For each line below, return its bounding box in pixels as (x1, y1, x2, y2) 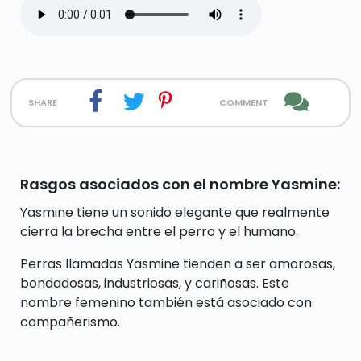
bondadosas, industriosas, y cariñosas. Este (20, 274, 289, 293)
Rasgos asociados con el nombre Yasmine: (20, 174, 340, 194)
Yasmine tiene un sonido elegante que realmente (20, 203, 330, 222)
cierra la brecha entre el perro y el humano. (20, 222, 298, 241)
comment (218, 92, 268, 110)
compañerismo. (20, 313, 120, 331)
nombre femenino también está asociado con (20, 293, 312, 312)
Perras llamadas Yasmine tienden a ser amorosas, (20, 255, 335, 273)
